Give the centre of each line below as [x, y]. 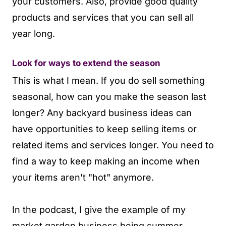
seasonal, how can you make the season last [109, 96]
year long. [34, 34]
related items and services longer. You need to [113, 145]
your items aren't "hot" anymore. [83, 177]
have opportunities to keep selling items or [104, 129]
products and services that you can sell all [103, 18]
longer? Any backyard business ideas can [102, 112]
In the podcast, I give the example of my [99, 209]
